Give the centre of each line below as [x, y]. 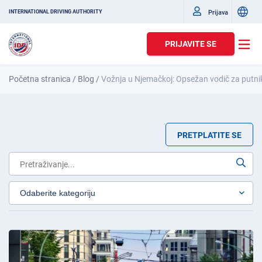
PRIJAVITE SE [191, 44]
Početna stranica [40, 79]
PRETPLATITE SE [209, 135]
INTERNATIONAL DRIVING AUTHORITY [56, 12]
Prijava [218, 12]
